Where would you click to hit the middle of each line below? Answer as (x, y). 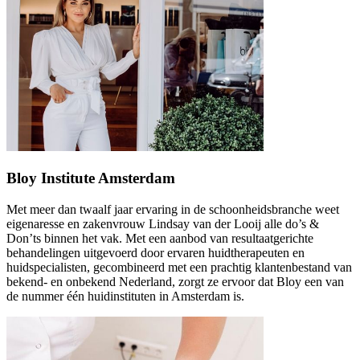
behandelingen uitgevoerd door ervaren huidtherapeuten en (155, 252)
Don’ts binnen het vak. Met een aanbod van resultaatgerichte (160, 238)
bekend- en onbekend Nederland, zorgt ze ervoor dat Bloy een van (175, 281)
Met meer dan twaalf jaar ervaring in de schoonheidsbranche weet (173, 209)
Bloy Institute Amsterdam (91, 178)
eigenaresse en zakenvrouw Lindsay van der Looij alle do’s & (163, 223)
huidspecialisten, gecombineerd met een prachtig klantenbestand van (179, 267)
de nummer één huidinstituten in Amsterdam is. (125, 296)
